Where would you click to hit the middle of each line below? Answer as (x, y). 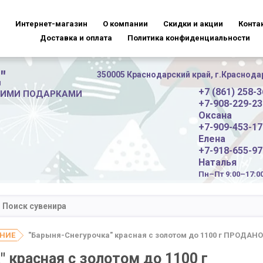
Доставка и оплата (76, 38)
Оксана (215, 115)
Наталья (218, 162)
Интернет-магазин (51, 24)
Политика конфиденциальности (189, 38)
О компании (125, 24)
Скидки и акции (193, 24)
